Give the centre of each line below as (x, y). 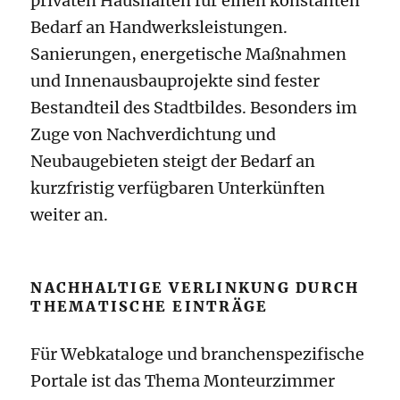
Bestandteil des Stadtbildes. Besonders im (194, 108)
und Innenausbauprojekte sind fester (175, 81)
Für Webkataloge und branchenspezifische (198, 354)
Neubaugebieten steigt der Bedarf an (173, 162)
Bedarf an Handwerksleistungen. (159, 28)
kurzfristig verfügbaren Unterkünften (178, 188)
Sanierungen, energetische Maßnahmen (189, 54)
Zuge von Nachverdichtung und (154, 135)
